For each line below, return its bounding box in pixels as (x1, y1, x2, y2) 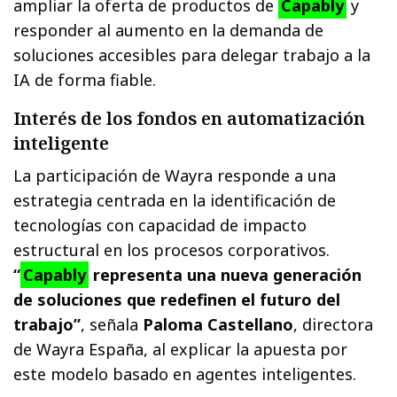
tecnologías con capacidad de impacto (13, 214, 307, 237)
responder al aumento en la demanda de (13, 19, 324, 42)
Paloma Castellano (143, 314, 294, 336)
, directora (293, 314, 374, 336)
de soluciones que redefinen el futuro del (13, 289, 341, 311)
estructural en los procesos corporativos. (13, 239, 331, 261)
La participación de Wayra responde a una (13, 165, 337, 187)
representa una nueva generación (89, 264, 362, 286)
